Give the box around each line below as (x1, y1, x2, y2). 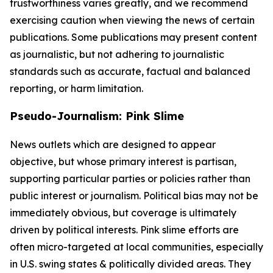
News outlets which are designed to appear (10, 138, 216, 151)
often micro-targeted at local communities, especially (10, 241, 263, 253)
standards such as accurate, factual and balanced (10, 65, 250, 77)
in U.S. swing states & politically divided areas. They (10, 258, 251, 270)
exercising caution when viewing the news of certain (10, 14, 255, 26)
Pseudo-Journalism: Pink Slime (10, 109, 184, 123)
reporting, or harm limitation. (10, 82, 143, 94)
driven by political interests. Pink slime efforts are (10, 224, 239, 236)
